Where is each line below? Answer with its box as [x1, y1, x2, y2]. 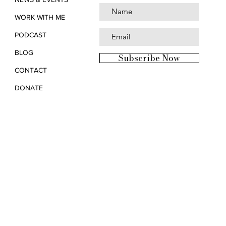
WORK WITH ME [15, 13, 65, 21]
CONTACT [15, 66, 47, 74]
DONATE [15, 83, 43, 92]
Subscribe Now [119, 51, 180, 65]
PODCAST [15, 30, 46, 39]
